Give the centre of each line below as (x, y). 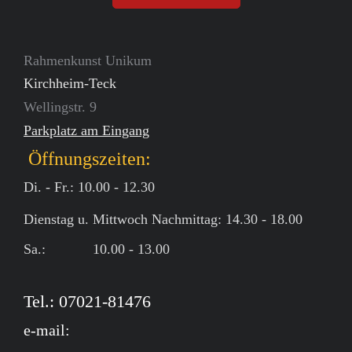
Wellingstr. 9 (60, 106)
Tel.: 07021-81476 (87, 302)
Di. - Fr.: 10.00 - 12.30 (89, 187)
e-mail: (49, 330)
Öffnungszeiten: (87, 158)
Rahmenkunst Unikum (88, 60)
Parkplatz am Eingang (86, 131)
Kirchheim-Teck (70, 83)
